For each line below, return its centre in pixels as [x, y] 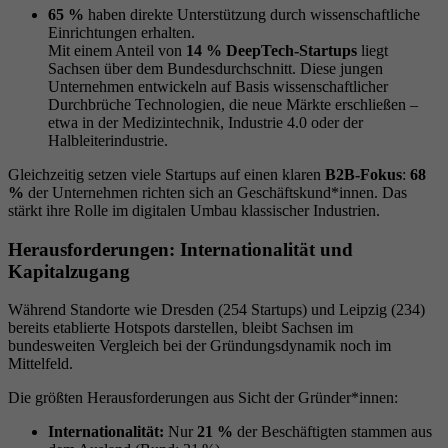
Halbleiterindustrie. [108, 140]
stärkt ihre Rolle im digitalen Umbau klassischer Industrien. [194, 210]
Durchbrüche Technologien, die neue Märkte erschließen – [233, 104]
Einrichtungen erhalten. [121, 32]
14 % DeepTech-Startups [271, 50]
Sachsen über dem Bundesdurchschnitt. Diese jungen [215, 68]
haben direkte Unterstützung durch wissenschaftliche [252, 14]
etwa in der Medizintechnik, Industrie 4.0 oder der [205, 122]
